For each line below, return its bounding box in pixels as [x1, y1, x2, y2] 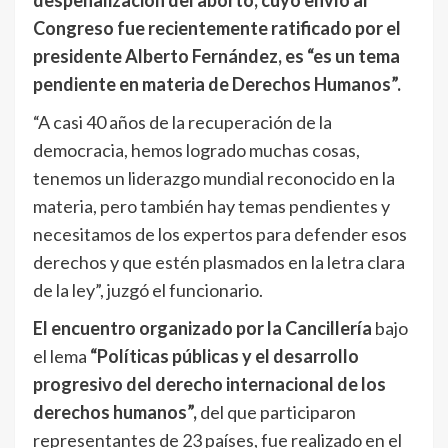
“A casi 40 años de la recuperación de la [33, 111, 332, 134]
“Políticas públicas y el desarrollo [90, 345, 359, 368]
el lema [33, 345, 90, 368]
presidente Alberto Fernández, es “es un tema [33, 45, 400, 68]
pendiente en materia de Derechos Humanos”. [33, 73, 401, 96]
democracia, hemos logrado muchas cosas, [33, 139, 360, 162]
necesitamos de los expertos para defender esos [33, 223, 407, 246]
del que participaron [197, 401, 356, 424]
